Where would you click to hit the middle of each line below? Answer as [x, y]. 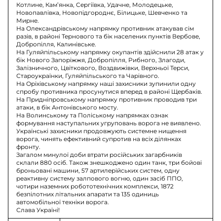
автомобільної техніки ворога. [63, 202]
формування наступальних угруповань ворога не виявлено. [109, 123]
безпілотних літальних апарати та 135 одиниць [88, 194]
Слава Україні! [38, 210]
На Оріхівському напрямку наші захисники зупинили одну [106, 83]
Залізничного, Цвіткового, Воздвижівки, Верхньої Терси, [103, 68]
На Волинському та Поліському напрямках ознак [92, 115]
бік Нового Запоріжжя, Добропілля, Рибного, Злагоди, [101, 60]
